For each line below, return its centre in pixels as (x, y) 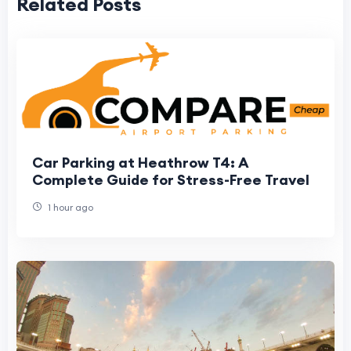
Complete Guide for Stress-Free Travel (171, 179)
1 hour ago (69, 207)
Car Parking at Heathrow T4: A (141, 162)
